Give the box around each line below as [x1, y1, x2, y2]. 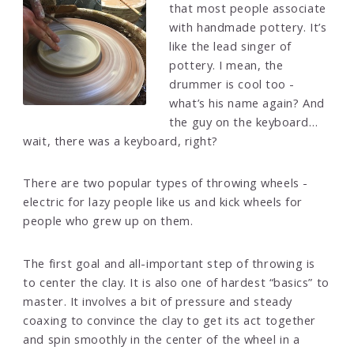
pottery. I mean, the [169, 57, 284, 73]
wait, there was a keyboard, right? [23, 133, 219, 149]
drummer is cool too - [169, 76, 295, 92]
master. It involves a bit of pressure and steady [23, 292, 292, 309]
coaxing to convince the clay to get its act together [23, 311, 316, 328]
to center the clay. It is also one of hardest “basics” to [23, 273, 330, 290]
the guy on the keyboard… [169, 114, 318, 130]
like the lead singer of [169, 38, 292, 55]
